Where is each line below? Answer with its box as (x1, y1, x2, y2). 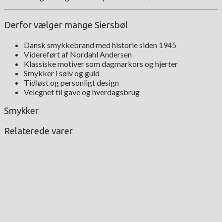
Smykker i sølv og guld (24, 68, 100, 78)
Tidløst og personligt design (24, 77, 119, 87)
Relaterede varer (4, 126, 73, 137)
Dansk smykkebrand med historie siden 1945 (24, 40, 176, 50)
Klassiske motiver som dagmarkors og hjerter (24, 58, 178, 68)
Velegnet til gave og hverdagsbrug (24, 87, 140, 97)
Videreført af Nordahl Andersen (24, 49, 132, 59)
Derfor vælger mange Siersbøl (4, 20, 128, 30)
